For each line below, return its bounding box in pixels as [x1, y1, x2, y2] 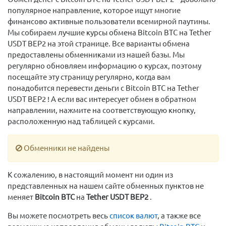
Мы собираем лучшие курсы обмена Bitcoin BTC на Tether [8, 28, 211, 37]
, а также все [157, 211, 201, 220]
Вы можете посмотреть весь [8, 211, 109, 220]
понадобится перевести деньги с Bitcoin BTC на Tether [8, 84, 199, 93]
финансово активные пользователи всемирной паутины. [8, 17, 210, 26]
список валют [109, 211, 157, 220]
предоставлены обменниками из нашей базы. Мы [8, 50, 185, 60]
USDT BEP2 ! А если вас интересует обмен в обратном [8, 95, 196, 104]
